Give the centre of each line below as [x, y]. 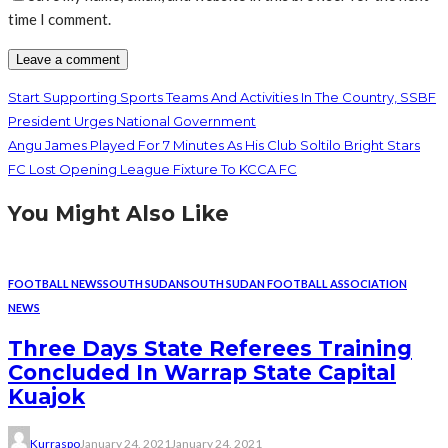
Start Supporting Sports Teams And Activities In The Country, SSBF [222, 97]
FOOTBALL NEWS [55, 283]
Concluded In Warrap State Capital [202, 372]
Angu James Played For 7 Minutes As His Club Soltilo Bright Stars [214, 145]
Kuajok [46, 396]
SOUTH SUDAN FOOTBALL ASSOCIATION [295, 283]
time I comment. [59, 19]
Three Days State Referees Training [210, 348]
